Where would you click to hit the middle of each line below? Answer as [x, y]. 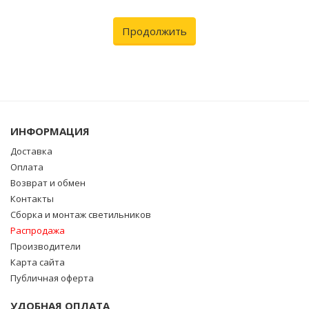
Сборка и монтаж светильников [81, 215]
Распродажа [38, 230]
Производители [46, 246]
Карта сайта [38, 262]
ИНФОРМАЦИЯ [50, 131]
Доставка [31, 151]
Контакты [32, 199]
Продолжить [154, 31]
